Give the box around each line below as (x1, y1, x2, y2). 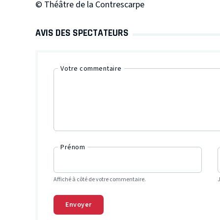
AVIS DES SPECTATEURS (35, 27, 129, 39)
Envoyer (65, 199, 92, 210)
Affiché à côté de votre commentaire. (54, 175, 146, 184)
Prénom (60, 142, 85, 152)
